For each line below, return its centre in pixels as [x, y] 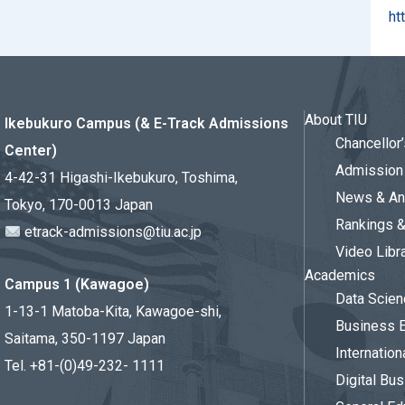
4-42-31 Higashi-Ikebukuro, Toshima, [121, 178]
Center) [31, 151]
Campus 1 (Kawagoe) [77, 284]
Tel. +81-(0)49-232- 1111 [85, 366]
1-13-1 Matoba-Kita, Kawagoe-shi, [113, 311]
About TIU [336, 120]
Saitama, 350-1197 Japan [85, 339]
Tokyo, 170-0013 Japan [79, 205]
